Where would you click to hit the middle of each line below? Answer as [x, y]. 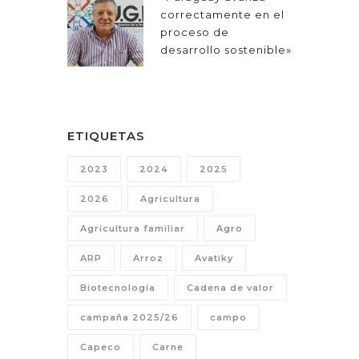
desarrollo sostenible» [226, 50]
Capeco [101, 347]
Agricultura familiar [133, 229]
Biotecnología [118, 288]
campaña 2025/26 [129, 318]
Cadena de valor [230, 288]
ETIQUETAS [106, 136]
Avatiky [214, 258]
